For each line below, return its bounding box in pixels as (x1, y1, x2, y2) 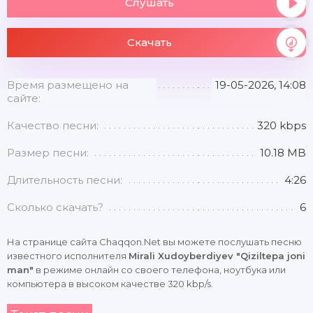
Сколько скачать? (7, 201, 103, 214)
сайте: (7, 92, 41, 105)
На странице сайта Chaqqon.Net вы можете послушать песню (7, 236, 302, 247)
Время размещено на (7, 78, 129, 92)
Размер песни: (7, 146, 89, 159)
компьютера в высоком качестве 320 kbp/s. (7, 278, 213, 289)
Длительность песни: (7, 173, 122, 187)
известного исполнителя (7, 250, 129, 261)
